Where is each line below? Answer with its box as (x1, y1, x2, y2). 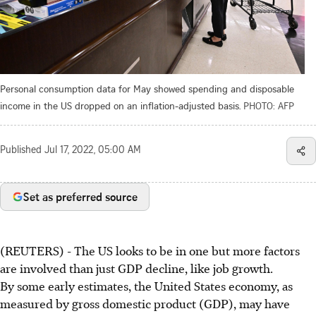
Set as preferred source (23, 188, 138, 205)
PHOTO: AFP (243, 98, 294, 112)
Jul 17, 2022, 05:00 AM (44, 145, 141, 156)
